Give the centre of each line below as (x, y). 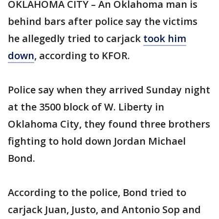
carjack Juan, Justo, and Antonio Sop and (104, 209)
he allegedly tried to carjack (76, 38)
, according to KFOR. (82, 55)
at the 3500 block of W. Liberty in (86, 107)
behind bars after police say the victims (103, 21)
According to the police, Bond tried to (97, 192)
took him (165, 38)
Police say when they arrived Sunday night (109, 90)
